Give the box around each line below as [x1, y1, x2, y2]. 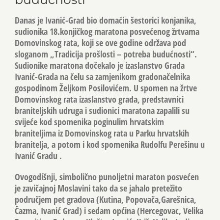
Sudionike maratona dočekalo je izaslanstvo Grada [15, 59, 185, 72]
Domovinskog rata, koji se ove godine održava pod [15, 37, 186, 49]
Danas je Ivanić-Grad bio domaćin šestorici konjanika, [15, 14, 196, 27]
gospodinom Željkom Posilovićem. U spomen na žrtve [15, 82, 197, 94]
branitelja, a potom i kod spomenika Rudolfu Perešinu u [15, 138, 205, 151]
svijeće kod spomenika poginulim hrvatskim [15, 116, 164, 128]
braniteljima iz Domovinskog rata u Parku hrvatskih [15, 127, 189, 139]
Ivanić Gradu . [15, 150, 62, 162]
